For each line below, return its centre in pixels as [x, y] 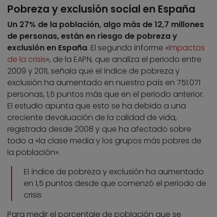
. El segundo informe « [128, 48]
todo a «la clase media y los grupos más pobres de [104, 141]
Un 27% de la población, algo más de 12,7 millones [106, 25]
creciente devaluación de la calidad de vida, [92, 118]
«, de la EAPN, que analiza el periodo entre [124, 60]
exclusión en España [47, 48]
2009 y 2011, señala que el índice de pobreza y [93, 71]
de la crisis [27, 60]
